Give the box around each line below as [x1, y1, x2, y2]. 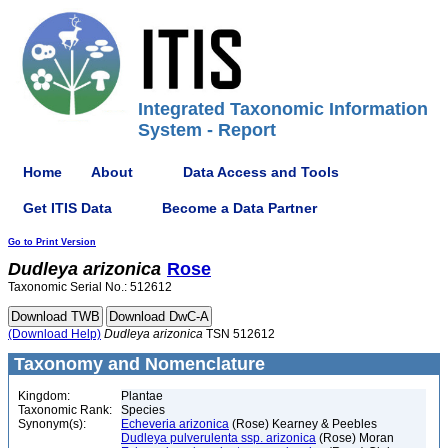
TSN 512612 [203, 327, 275, 341]
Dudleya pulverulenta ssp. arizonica [121, 431, 316, 445]
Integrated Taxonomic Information [138, 99, 428, 119]
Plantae [121, 389, 163, 403]
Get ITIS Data [23, 199, 112, 216]
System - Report [138, 120, 276, 140]
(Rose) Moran [316, 431, 394, 445]
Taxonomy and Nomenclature [9, 354, 265, 374]
